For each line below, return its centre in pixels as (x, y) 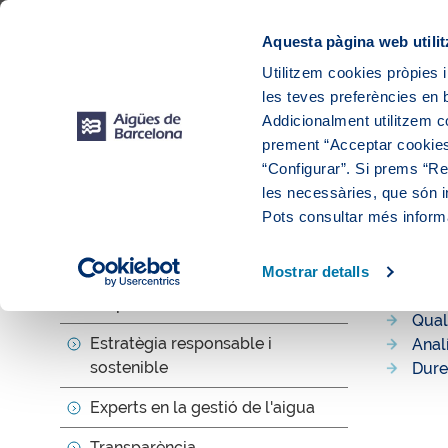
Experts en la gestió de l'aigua (202, 407)
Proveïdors (364, 26)
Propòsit (122, 303)
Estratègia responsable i (181, 343)
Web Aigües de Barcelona (243, 26)
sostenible (129, 367)
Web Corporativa (105, 26)
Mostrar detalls (315, 272)
